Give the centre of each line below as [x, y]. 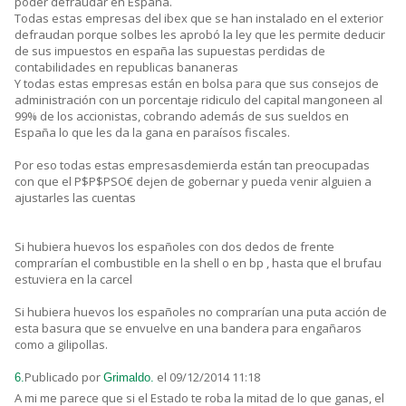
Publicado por [64, 377]
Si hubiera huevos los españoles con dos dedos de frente [174, 246]
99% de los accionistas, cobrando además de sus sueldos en [182, 116]
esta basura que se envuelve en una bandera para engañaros [188, 328]
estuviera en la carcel [73, 279]
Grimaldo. [129, 377]
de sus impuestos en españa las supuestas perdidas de [170, 50]
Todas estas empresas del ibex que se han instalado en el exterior [199, 18]
